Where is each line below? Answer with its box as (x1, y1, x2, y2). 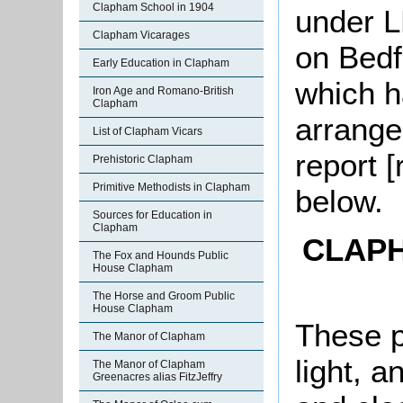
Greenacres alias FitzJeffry (93, 371, 222, 383)
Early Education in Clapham (93, 57, 229, 69)
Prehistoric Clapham (93, 153, 193, 166)
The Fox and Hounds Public (93, 249, 228, 262)
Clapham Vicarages (93, 29, 190, 41)
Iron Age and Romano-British (93, 85, 234, 97)
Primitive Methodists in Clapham (93, 181, 250, 193)
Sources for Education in (93, 209, 212, 221)
